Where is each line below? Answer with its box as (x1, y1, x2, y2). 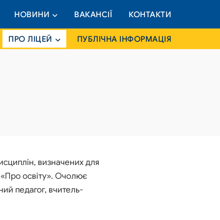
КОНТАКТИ (129, 10, 171, 20)
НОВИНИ (14, 10, 50, 20)
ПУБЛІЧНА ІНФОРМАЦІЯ (77, 34, 171, 45)
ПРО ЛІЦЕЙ (8, 34, 53, 45)
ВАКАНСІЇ (74, 10, 112, 20)
